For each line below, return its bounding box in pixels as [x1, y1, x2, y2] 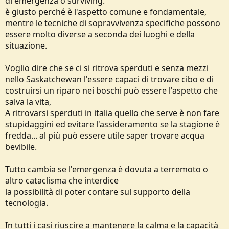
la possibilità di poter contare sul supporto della [5, 186, 190, 197]
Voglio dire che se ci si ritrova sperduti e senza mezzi [5, 62, 209, 74]
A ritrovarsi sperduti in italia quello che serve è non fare [5, 107, 219, 119]
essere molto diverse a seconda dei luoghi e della [5, 29, 195, 40]
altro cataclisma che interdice [5, 175, 119, 186]
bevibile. [5, 141, 37, 152]
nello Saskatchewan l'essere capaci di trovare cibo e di [5, 74, 214, 85]
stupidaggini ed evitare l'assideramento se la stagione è [5, 119, 220, 130]
